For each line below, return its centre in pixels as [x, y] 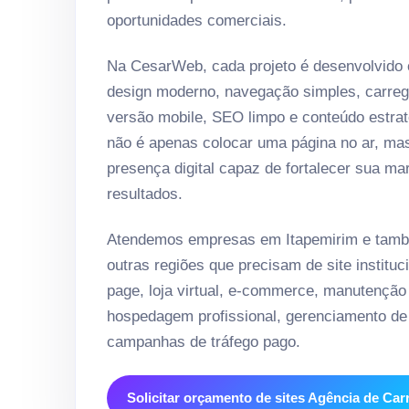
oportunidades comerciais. [197, 21]
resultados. [145, 194]
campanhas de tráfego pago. [204, 342]
